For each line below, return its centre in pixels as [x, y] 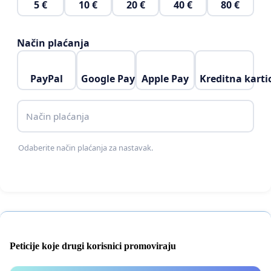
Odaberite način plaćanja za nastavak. [86, 148]
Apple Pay [165, 78]
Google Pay [108, 78]
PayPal [47, 78]
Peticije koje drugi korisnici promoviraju [93, 246]
